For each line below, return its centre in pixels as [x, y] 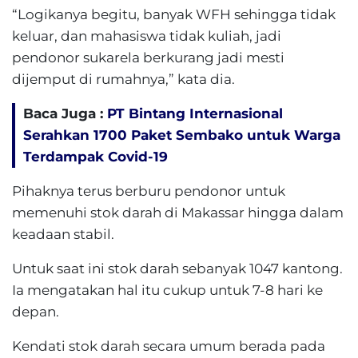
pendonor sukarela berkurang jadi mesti [148, 58]
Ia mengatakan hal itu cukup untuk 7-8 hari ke [167, 290]
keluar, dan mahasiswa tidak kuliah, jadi [147, 36]
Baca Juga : [65, 113]
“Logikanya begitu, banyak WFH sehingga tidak [174, 14]
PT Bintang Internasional [195, 113]
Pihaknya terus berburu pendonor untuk [149, 191]
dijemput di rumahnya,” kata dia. [123, 79]
